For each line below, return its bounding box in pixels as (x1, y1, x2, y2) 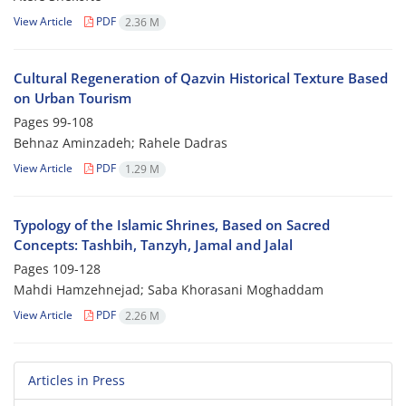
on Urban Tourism (14, 89, 131, 108)
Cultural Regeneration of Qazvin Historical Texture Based (14, 69, 388, 88)
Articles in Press (28, 372, 125, 390)
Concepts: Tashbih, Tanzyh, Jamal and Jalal (14, 236, 293, 255)
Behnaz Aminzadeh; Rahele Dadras (14, 134, 227, 152)
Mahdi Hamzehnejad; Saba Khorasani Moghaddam (14, 281, 324, 299)
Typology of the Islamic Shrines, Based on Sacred (14, 216, 330, 235)
